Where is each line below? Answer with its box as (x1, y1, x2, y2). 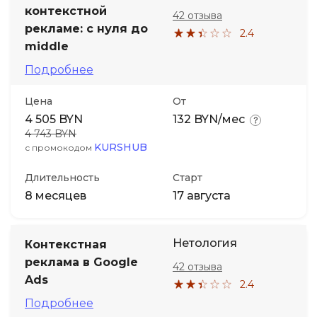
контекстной (25, 4, 107, 18)
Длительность (25, 171, 100, 184)
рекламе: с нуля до (25, 22, 148, 35)
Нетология (173, 236, 237, 250)
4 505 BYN (25, 113, 83, 126)
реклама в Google (25, 255, 138, 269)
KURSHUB (94, 141, 147, 154)
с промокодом (25, 142, 94, 153)
